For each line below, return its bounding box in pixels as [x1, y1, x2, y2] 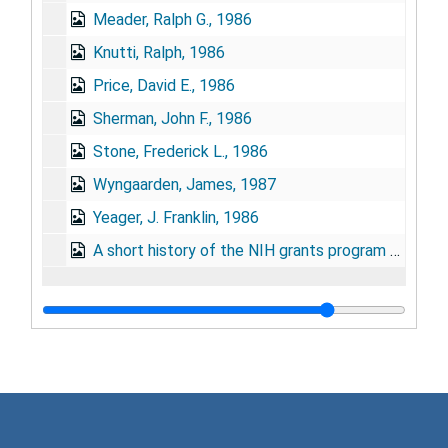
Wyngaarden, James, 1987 [93, 174, 276, 194]
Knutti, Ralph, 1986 [93, 42, 225, 62]
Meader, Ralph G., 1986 [93, 9, 252, 29]
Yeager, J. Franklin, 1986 [93, 207, 259, 227]
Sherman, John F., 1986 [93, 108, 252, 128]
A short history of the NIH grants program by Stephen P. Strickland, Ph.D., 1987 [93, 240, 390, 260]
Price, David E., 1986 [93, 75, 235, 95]
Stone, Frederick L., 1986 [93, 141, 268, 161]
